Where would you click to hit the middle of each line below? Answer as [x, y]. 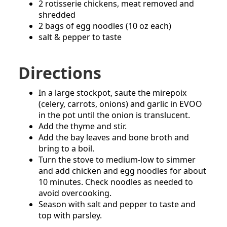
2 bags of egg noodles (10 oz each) [105, 26]
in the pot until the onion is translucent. [114, 115]
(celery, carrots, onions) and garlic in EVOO [120, 104]
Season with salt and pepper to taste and [117, 204]
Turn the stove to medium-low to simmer [117, 160]
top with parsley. [70, 216]
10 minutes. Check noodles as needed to [116, 182]
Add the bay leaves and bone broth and [114, 138]
